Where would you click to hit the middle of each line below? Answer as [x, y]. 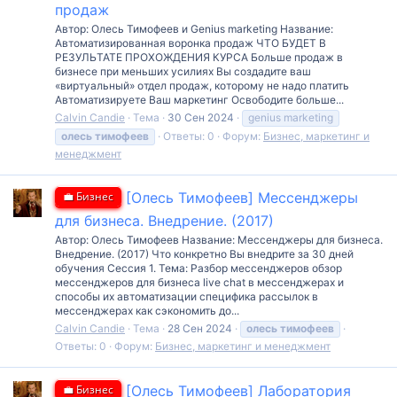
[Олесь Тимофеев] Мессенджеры [242, 198]
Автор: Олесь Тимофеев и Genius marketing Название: [194, 28]
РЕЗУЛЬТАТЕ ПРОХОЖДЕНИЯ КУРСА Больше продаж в [199, 57]
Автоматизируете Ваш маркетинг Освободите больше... [199, 99]
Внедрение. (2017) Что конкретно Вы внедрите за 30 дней [204, 254]
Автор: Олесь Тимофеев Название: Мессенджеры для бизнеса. [219, 240]
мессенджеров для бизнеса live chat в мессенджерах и [199, 283]
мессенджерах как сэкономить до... [147, 311]
